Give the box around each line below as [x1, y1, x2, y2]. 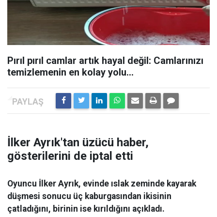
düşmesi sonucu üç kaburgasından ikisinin [7, 191, 171, 201]
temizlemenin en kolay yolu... [7, 66, 134, 78]
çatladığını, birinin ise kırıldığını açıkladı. [7, 204, 165, 214]
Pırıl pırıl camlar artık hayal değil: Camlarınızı [7, 55, 203, 66]
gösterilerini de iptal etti [7, 149, 133, 163]
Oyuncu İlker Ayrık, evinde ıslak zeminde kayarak [7, 179, 196, 188]
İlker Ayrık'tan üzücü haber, [7, 136, 149, 149]
